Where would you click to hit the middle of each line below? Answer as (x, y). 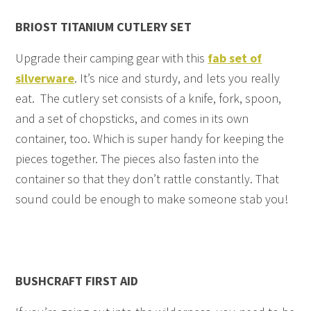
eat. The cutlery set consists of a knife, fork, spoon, (149, 99)
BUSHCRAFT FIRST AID (77, 281)
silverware (45, 78)
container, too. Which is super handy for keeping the (150, 139)
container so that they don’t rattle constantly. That (148, 179)
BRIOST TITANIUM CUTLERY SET (104, 27)
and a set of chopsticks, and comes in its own (132, 119)
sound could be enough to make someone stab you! (152, 199)
